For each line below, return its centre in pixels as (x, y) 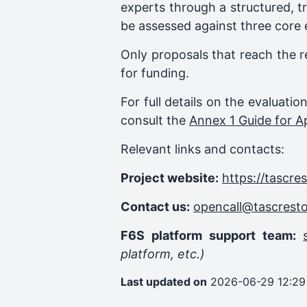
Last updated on (164, 282)
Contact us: (155, 207)
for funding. (155, 73)
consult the (155, 120)
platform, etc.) (163, 254)
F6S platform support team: (208, 235)
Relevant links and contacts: (202, 149)
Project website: (170, 178)
